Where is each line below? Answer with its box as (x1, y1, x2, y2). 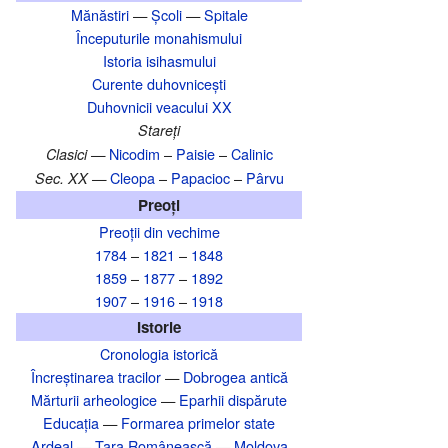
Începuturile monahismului (76, 27, 242, 49)
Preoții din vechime (98, 221, 220, 243)
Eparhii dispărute (179, 389, 287, 411)
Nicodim (108, 143, 160, 165)
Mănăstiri (70, 4, 129, 26)
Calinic (230, 143, 273, 165)
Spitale (203, 4, 248, 26)
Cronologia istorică (100, 343, 218, 365)
